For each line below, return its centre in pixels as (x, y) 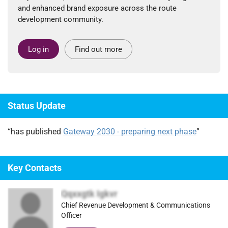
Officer (72, 215)
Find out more (98, 49)
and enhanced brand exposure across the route (97, 8)
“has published (35, 131)
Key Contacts (35, 167)
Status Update (37, 105)
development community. (61, 20)
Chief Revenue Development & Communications (136, 205)
